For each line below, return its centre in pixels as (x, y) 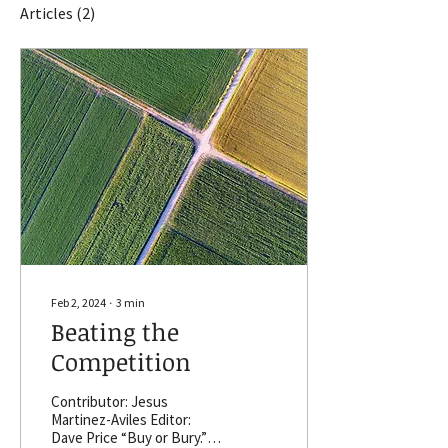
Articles (46, 13)
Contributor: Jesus (109, 401)
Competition (121, 361)
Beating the (115, 331)
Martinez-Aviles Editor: (121, 419)
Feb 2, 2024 (78, 302)
